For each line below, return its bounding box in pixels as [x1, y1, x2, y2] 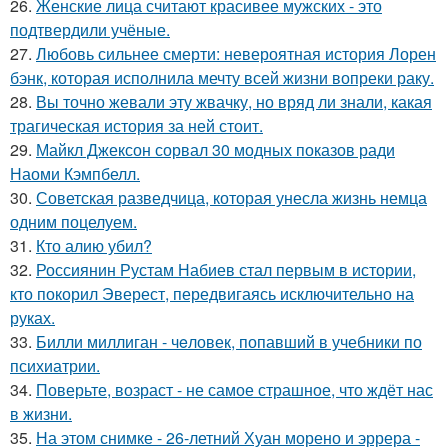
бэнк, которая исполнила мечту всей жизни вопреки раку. [10, 66, 434, 90]
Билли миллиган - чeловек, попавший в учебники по [36, 330, 422, 354]
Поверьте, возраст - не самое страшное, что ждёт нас [36, 378, 433, 402]
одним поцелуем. [10, 210, 137, 234]
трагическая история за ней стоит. [10, 114, 263, 138]
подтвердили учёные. [10, 18, 170, 42]
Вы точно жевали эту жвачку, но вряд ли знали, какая [36, 90, 432, 114]
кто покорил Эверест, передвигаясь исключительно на [10, 282, 414, 306]
